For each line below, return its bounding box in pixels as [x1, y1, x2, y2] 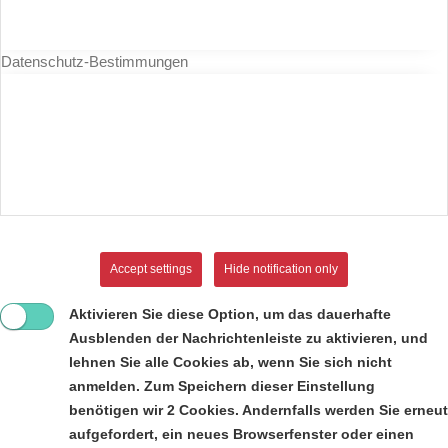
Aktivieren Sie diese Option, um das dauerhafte [69, 306, 391, 322]
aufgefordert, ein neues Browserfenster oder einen [69, 426, 414, 442]
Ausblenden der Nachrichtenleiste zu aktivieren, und [69, 330, 428, 346]
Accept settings [110, 261, 192, 276]
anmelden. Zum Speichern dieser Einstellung [69, 378, 375, 394]
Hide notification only [224, 261, 338, 276]
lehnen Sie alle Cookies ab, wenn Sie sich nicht [69, 354, 392, 370]
